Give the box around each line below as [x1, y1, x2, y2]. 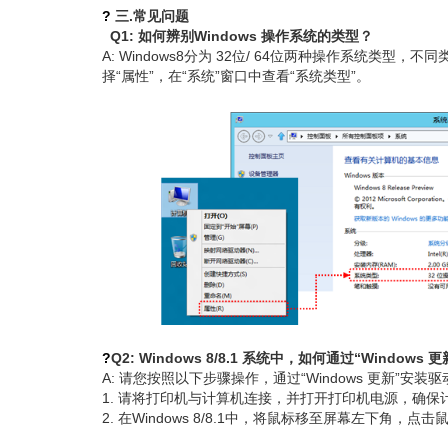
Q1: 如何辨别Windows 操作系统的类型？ [106, 28, 373, 44]
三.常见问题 [111, 8, 189, 24]
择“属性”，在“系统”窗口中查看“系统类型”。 [102, 68, 370, 84]
